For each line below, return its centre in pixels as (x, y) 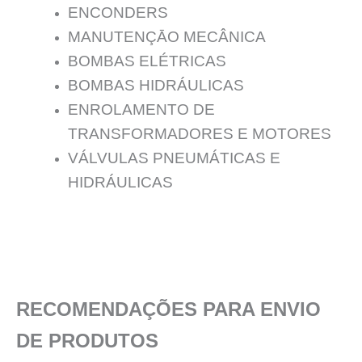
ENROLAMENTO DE (141, 109)
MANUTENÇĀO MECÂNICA (166, 36)
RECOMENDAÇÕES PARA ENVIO (168, 309)
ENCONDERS (118, 12)
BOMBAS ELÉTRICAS (147, 61)
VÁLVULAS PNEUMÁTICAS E (174, 158)
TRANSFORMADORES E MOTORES (199, 133)
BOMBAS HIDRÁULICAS (156, 85)
